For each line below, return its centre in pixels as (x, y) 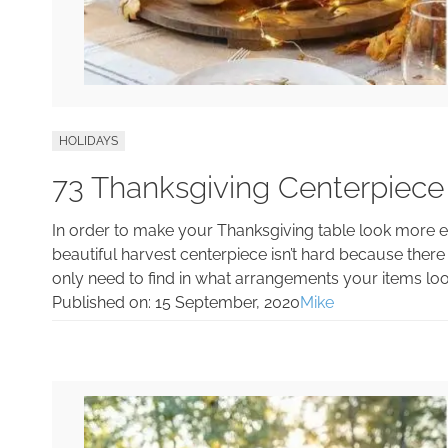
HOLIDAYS (88, 140)
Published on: (103, 302)
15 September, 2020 (227, 302)
